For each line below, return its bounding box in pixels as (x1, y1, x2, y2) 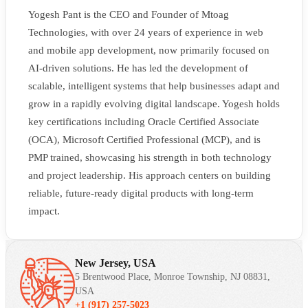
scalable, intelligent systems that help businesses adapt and (28, 80, 280, 91)
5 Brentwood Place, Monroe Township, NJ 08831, (75, 271, 270, 282)
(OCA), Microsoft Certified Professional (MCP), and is (28, 133, 261, 145)
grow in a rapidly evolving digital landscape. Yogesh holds (28, 98, 280, 109)
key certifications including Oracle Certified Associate (28, 115, 259, 127)
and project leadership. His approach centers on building (28, 169, 271, 181)
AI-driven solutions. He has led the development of (28, 62, 248, 74)
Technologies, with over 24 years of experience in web (28, 26, 263, 38)
